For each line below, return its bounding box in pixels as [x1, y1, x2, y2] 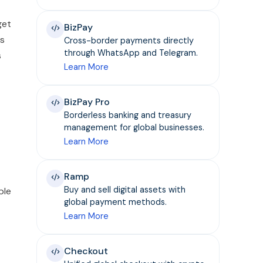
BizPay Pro [64, 95, 110, 108]
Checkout [64, 244, 109, 257]
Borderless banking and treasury [64, 109, 192, 120]
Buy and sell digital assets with [64, 184, 186, 195]
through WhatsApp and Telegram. [64, 47, 198, 58]
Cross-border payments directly [64, 35, 194, 46]
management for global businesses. [64, 122, 205, 133]
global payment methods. [64, 196, 167, 207]
